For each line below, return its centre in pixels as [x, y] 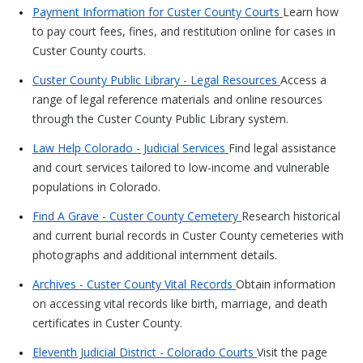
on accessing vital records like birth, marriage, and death [180, 303]
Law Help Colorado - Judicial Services [130, 148]
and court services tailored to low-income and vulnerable [181, 167]
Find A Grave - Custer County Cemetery [137, 216]
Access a [303, 80]
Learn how [311, 12]
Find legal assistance [282, 148]
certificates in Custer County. [107, 323]
